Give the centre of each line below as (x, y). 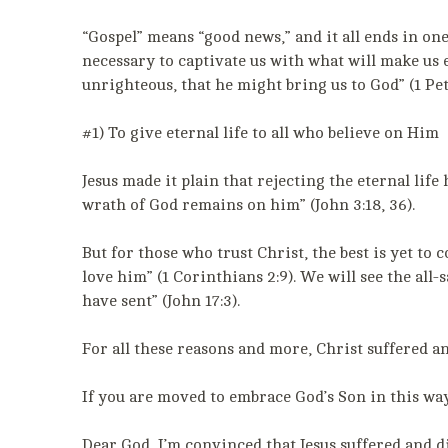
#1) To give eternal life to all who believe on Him (260, 133)
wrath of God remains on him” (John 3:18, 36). (248, 205)
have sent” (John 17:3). (161, 301)
